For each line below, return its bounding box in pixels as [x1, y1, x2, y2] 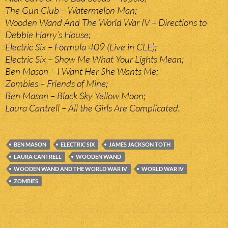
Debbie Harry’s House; [5, 28, 91, 41]
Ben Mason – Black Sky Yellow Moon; [5, 90, 146, 102]
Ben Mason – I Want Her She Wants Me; [5, 65, 158, 78]
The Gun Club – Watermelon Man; [5, 4, 137, 17]
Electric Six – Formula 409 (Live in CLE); [5, 41, 157, 53]
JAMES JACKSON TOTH [109, 141, 170, 148]
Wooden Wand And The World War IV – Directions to [5, 16, 207, 29]
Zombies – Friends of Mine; [5, 77, 108, 90]
